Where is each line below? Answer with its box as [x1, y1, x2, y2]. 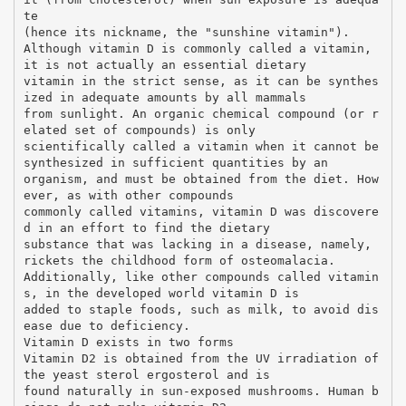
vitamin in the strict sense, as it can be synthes [23, 73, 379, 88]
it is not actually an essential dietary [23, 57, 306, 72]
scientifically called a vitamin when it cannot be [23, 139, 379, 153]
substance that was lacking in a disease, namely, [23, 237, 372, 251]
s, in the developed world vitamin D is [23, 285, 299, 300]
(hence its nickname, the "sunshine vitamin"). [23, 24, 350, 39]
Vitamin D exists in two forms [23, 334, 234, 349]
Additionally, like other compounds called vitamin [23, 269, 379, 284]
